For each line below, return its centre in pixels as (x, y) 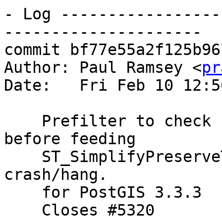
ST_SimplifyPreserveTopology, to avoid (23, 157)
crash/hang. (56, 175)
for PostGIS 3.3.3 (23, 193)
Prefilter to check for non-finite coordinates (23, 121)
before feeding (70, 139)
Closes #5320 (23, 210)
